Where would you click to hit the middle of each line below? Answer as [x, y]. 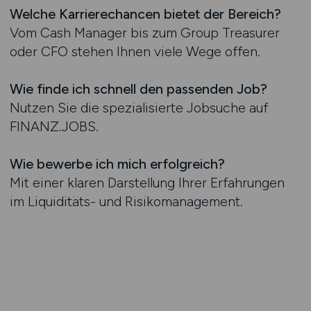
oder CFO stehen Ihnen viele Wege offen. [135, 51]
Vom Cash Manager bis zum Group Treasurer [144, 33]
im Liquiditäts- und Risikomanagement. [126, 201]
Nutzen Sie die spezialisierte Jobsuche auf [138, 108]
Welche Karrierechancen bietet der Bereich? [145, 14]
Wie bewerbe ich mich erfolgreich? [117, 164]
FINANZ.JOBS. [54, 126]
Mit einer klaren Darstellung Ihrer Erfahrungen [147, 183]
